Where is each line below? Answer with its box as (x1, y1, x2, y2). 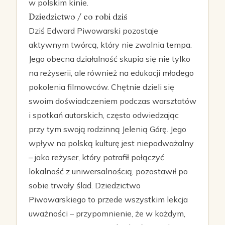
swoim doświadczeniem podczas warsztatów (29, 96, 196, 106)
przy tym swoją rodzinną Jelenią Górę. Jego (29, 124, 186, 134)
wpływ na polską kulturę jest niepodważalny (29, 138, 194, 148)
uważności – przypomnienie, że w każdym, (29, 208, 185, 218)
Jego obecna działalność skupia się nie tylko (29, 54, 190, 64)
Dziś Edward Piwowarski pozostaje (29, 26, 158, 36)
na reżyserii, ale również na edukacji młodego (29, 68, 194, 78)
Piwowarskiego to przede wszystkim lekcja (29, 194, 188, 204)
